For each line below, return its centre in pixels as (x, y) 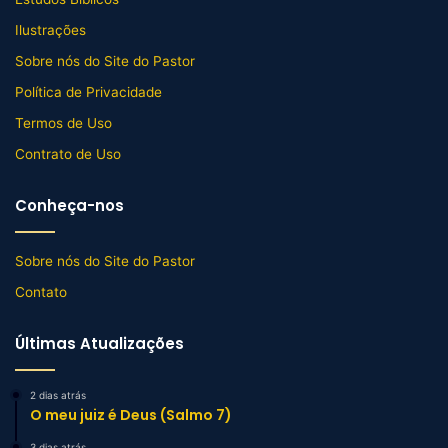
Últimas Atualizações (99, 343)
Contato (41, 291)
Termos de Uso (63, 122)
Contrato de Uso (68, 153)
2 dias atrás (58, 394)
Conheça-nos (69, 205)
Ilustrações (50, 29)
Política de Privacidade (88, 91)
